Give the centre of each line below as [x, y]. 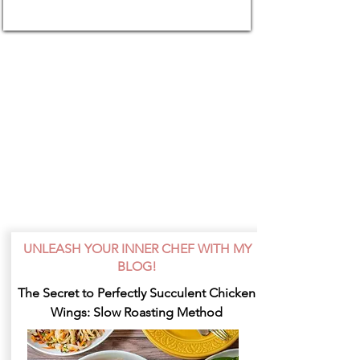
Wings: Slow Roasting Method [137, 312]
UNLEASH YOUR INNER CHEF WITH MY [137, 248]
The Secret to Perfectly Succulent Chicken [137, 292]
